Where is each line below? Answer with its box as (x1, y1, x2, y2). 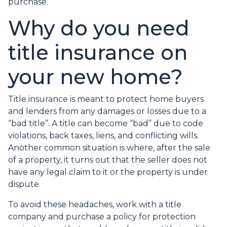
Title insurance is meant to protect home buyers (8, 94, 204, 104)
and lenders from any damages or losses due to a (8, 106, 206, 117)
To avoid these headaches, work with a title (8, 200, 181, 210)
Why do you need (8, 16, 190, 41)
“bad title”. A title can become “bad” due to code (8, 119, 203, 129)
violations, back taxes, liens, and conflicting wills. (8, 131, 199, 141)
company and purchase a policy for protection (8, 212, 196, 222)
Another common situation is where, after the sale (8, 143, 210, 153)
